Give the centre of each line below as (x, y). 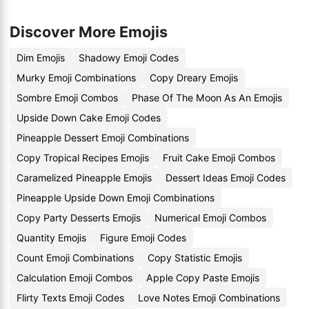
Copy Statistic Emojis (195, 258)
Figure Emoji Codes (143, 238)
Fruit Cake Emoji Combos (219, 158)
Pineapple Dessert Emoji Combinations (103, 138)
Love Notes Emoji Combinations (209, 298)
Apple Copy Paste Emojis (203, 278)
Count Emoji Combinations (75, 258)
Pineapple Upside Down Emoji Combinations (116, 198)
